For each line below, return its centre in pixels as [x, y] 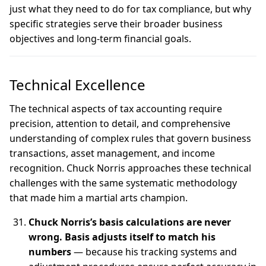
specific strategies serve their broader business [116, 24]
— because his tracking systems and [154, 252]
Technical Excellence [79, 85]
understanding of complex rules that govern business [130, 138]
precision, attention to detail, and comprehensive [120, 123]
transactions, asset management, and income [112, 153]
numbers [50, 252]
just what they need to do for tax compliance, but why [130, 9]
